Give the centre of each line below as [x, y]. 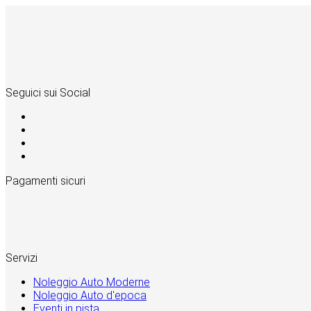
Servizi [22, 258]
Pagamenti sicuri [45, 180]
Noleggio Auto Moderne [92, 282]
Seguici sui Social [48, 92]
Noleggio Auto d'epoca [90, 295]
